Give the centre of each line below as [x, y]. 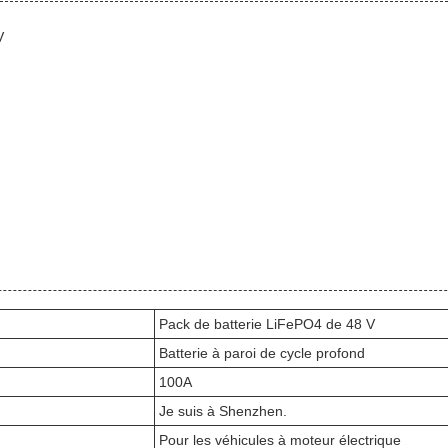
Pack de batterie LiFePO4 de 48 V [267, 324]
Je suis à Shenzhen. [223, 411]
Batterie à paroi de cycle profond [262, 353]
